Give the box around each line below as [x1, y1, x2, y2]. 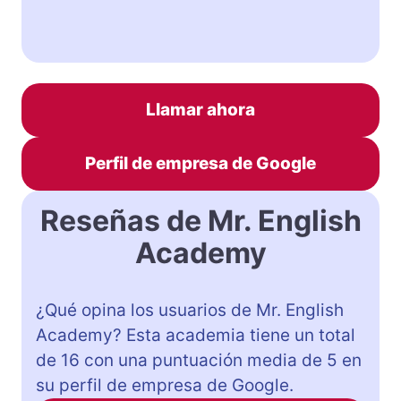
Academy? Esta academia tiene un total [36, 324, 355, 346]
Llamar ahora [146, 98, 255, 120]
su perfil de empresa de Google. [36, 374, 294, 396]
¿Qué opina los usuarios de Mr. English [36, 299, 344, 320]
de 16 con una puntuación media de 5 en [36, 349, 362, 371]
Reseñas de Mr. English [39, 202, 362, 238]
